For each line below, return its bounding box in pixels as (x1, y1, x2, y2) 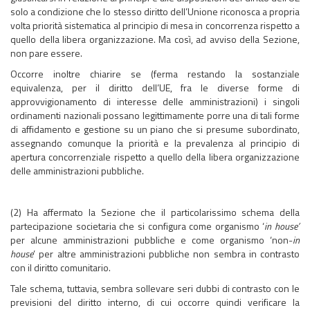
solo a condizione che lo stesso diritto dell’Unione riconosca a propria (10, 4, 300, 19)
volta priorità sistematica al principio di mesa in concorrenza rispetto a (10, 18, 300, 33)
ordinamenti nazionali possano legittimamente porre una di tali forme (10, 108, 300, 122)
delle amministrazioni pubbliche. (10, 163, 144, 178)
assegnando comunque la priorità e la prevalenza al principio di (10, 136, 300, 150)
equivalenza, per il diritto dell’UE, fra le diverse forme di (10, 80, 300, 95)
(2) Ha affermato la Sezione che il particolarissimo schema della (10, 205, 300, 219)
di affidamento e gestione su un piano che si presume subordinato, (10, 122, 300, 136)
